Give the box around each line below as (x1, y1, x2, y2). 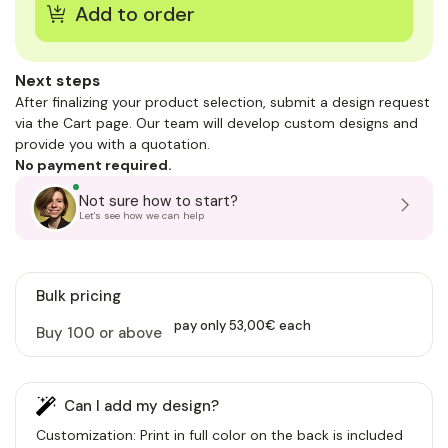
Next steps (15, 70, 101, 91)
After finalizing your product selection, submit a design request (15, 92, 430, 111)
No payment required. (15, 155, 172, 174)
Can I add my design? (64, 395, 219, 416)
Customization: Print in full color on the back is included (36, 425, 403, 444)
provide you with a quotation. (15, 134, 210, 153)
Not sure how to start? (79, 190, 238, 211)
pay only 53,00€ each (174, 316, 311, 334)
